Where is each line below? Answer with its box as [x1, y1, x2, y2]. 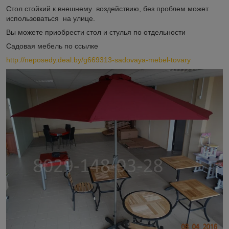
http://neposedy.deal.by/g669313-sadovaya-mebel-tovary [6, 55, 191, 64]
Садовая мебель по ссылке [6, 41, 98, 50]
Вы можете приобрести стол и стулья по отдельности [6, 28, 186, 36]
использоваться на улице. [6, 14, 95, 22]
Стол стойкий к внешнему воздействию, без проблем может [6, 4, 209, 13]
